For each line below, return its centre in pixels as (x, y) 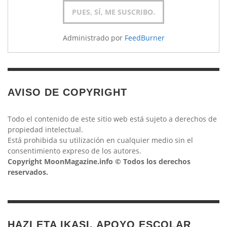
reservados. (28, 172)
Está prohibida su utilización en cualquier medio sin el (100, 140)
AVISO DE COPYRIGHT (67, 92)
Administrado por (93, 37)
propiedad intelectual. (45, 129)
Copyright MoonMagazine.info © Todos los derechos (99, 161)
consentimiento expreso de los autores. (74, 150)
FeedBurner (144, 37)
